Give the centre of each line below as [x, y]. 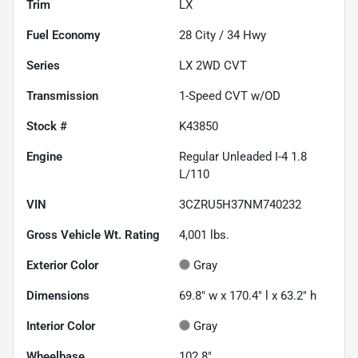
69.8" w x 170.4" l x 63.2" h [248, 296]
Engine [44, 157]
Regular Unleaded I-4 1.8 [243, 157]
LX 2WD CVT [213, 66]
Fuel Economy [63, 35]
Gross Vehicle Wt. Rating [93, 235]
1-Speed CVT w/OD [230, 96]
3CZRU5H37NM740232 [240, 205]
